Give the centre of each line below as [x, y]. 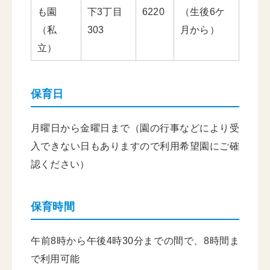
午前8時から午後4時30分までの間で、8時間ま [135, 241]
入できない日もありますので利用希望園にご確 [135, 146]
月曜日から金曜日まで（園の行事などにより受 [135, 128]
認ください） [60, 164]
